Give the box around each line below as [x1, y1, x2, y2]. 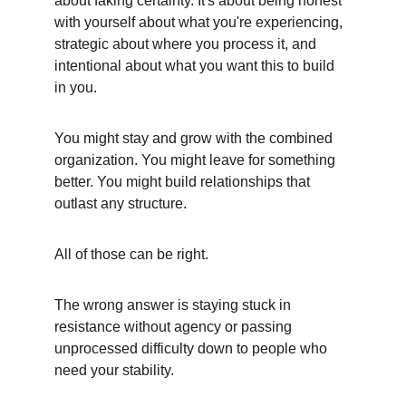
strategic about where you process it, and [54, 36, 320, 52]
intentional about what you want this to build [54, 58, 338, 73]
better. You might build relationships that [54, 174, 314, 189]
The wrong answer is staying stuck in [54, 297, 295, 313]
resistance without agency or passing [54, 319, 295, 334]
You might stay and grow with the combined [54, 130, 336, 146]
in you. [54, 80, 97, 95]
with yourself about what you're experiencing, [54, 14, 346, 30]
